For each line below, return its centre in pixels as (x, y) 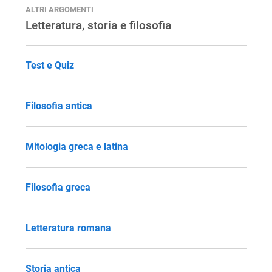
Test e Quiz (50, 65)
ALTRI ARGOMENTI (59, 9)
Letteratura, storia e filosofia (98, 25)
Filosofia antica (59, 106)
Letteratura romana (68, 228)
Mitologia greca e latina (77, 147)
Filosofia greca (58, 187)
